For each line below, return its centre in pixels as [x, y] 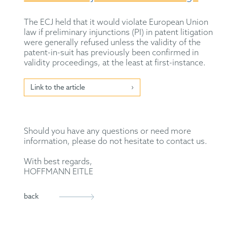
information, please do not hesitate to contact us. [116, 142]
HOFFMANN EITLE [59, 172]
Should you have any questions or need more [108, 132]
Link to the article [58, 88]
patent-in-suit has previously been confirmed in [111, 53]
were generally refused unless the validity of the [112, 43]
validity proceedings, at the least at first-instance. [115, 63]
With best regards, [58, 162]
